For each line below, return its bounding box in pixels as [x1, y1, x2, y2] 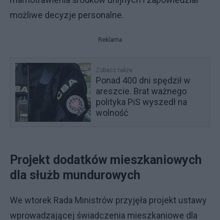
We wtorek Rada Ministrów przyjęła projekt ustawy [10, 195, 207, 205]
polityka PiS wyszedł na [96, 97, 188, 107]
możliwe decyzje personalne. [10, 10, 124, 20]
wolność [96, 108, 129, 118]
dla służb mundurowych [10, 168, 140, 182]
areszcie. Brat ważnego [96, 86, 187, 96]
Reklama [98, 36, 122, 43]
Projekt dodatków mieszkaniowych [10, 153, 202, 167]
